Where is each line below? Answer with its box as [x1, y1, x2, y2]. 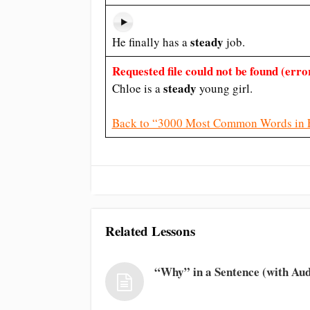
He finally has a [111, 34, 190, 50]
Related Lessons [105, 221, 195, 241]
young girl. [199, 80, 253, 96]
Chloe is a [111, 80, 163, 96]
